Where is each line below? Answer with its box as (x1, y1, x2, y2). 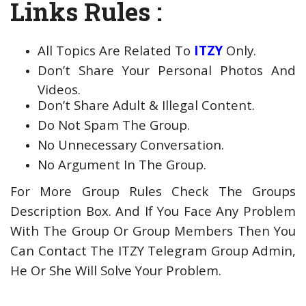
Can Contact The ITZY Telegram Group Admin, (10, 242, 296, 260)
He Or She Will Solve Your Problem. (10, 262, 221, 279)
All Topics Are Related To (38, 42, 194, 59)
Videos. (38, 81, 81, 94)
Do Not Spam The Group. (38, 116, 190, 134)
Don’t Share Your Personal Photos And (38, 61, 296, 79)
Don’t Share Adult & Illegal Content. (38, 96, 255, 114)
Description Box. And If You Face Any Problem (10, 202, 296, 220)
